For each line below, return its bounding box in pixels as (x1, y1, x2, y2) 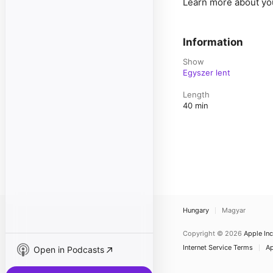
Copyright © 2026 (183, 229, 242, 238)
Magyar (222, 206, 246, 214)
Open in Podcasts (34, 244, 104, 255)
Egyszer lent (183, 68, 230, 77)
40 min (183, 101, 208, 110)
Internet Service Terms (183, 243, 253, 252)
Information (183, 36, 243, 48)
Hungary (183, 206, 209, 214)
